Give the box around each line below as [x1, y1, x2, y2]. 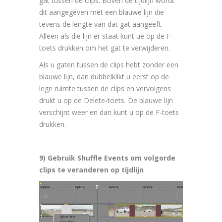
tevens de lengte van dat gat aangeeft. [39, 19, 163, 29]
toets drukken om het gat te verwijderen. [39, 43, 170, 53]
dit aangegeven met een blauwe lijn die [39, 7, 164, 17]
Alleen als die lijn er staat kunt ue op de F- [39, 31, 173, 41]
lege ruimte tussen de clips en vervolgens [39, 83, 171, 93]
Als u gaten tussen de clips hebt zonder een [39, 59, 178, 69]
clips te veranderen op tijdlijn [39, 165, 144, 174]
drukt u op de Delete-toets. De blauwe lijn [39, 95, 173, 105]
